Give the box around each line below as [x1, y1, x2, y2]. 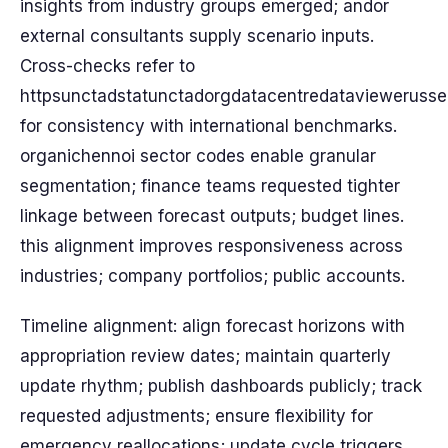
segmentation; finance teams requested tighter [20, 176, 400, 196]
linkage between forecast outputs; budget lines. [20, 206, 404, 226]
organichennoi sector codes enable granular [20, 146, 376, 166]
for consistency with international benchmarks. [20, 116, 397, 136]
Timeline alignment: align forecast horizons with [20, 316, 405, 336]
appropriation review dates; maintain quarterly [20, 346, 391, 366]
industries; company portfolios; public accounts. [20, 266, 405, 286]
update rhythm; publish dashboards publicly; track [20, 376, 422, 396]
